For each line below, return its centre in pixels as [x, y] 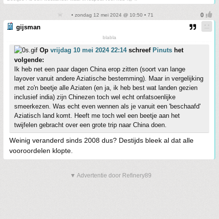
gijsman [28, 27]
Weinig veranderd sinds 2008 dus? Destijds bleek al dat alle [101, 140]
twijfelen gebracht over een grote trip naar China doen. [90, 125]
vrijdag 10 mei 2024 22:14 [88, 50]
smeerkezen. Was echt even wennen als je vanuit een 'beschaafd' [107, 106]
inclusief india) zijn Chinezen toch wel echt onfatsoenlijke [95, 97]
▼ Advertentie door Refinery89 [111, 175]
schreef [140, 50]
